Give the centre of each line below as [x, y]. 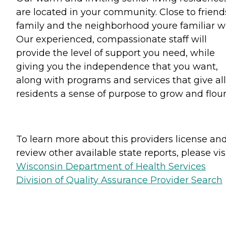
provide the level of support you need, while [116, 53]
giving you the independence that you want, [117, 66]
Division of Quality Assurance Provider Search [119, 180]
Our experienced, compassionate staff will [111, 39]
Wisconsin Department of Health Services [111, 166]
